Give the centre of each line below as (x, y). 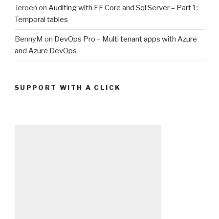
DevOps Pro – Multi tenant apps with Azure (126, 39)
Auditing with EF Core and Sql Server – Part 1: (123, 8)
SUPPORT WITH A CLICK (68, 87)
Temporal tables (41, 20)
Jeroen (26, 8)
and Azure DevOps (46, 51)
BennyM (29, 39)
